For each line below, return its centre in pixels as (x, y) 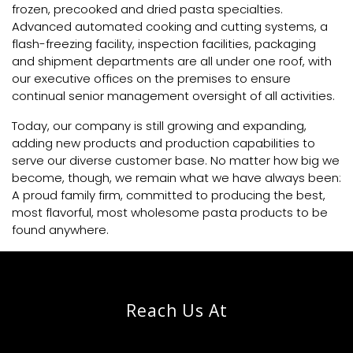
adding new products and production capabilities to (163, 143)
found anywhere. (60, 229)
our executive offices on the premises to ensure (151, 78)
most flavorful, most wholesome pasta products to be (170, 212)
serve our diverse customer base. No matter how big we (176, 160)
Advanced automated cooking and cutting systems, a (170, 26)
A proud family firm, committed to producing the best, (169, 195)
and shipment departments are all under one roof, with (172, 61)
